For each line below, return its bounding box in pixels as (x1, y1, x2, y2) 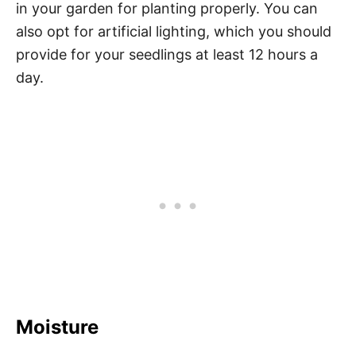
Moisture (16, 315, 103, 339)
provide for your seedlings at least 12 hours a (16, 46, 318, 63)
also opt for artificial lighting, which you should (16, 23, 331, 40)
